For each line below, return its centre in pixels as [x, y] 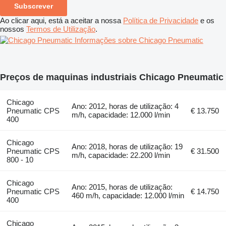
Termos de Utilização [61, 29]
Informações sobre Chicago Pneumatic [139, 40]
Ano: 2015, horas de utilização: [122, 187]
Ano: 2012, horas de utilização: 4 [125, 106]
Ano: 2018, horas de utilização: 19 [127, 146]
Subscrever [34, 6]
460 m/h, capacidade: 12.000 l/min [128, 195]
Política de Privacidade [161, 20]
